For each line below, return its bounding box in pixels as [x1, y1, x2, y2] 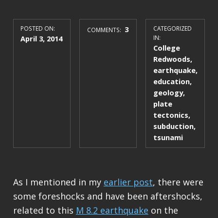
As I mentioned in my [13, 176, 104, 188]
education [153, 76, 190, 87]
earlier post [103, 176, 153, 188]
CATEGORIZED [153, 24, 192, 33]
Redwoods [153, 54, 190, 64]
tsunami [153, 132, 183, 143]
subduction [153, 121, 194, 131]
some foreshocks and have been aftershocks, [13, 190, 202, 202]
